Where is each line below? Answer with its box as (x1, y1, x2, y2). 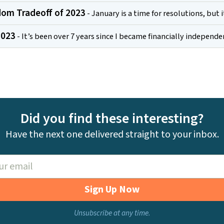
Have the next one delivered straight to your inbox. (5, 127, 219, 142)
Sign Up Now (84, 182, 139, 197)
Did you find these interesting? (20, 108, 204, 129)
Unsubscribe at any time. (73, 207, 150, 218)
